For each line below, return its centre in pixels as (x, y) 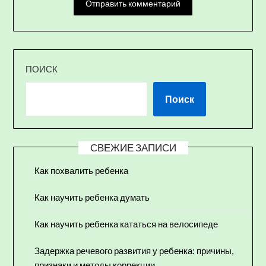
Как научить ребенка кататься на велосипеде (126, 224)
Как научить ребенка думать (92, 197)
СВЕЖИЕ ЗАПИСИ (133, 148)
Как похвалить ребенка (82, 171)
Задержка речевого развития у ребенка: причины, (134, 251)
